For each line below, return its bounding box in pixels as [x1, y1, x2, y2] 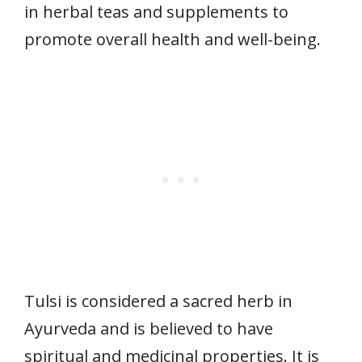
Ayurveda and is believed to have [24, 317, 273, 339]
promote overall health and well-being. [24, 27, 321, 50]
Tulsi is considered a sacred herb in [24, 289, 293, 312]
